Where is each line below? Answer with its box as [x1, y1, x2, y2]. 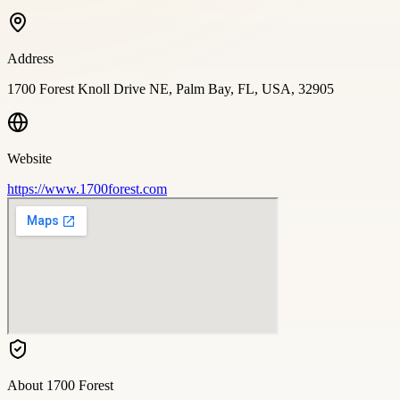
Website [7, 150, 52, 166]
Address [7, 50, 54, 66]
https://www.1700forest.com [7, 180, 167, 196]
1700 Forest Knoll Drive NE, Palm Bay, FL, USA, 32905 [7, 80, 334, 96]
